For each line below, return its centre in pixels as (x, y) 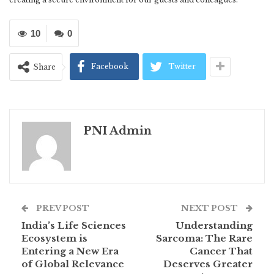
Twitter (182, 67)
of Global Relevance (73, 264)
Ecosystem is (54, 239)
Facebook (110, 67)
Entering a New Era (70, 251)
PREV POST (62, 209)
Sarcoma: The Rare (204, 239)
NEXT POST (210, 209)
